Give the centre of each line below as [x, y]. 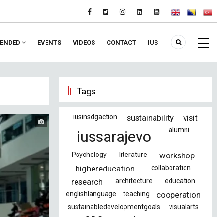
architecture [134, 181]
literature [133, 155]
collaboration [171, 168]
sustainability [150, 118]
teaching [136, 194]
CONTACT [121, 42]
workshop [177, 155]
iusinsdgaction [95, 117]
